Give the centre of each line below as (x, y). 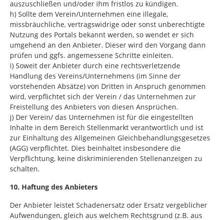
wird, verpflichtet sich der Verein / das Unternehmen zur (103, 96)
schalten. (25, 169)
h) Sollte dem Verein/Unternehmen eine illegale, (89, 14)
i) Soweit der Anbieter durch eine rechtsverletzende (95, 66)
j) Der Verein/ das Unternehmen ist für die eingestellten (102, 117)
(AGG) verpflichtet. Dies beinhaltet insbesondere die (95, 148)
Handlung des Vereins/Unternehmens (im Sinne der (95, 76)
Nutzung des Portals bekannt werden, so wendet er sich (102, 35)
